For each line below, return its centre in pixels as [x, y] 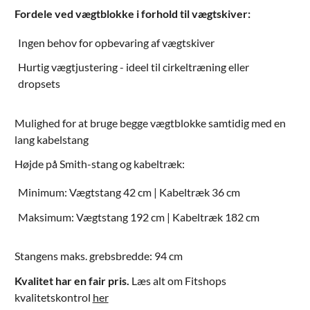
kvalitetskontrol [53, 297]
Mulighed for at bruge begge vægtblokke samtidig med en [150, 122]
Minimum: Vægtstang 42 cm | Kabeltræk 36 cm [129, 192]
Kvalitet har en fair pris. [72, 280]
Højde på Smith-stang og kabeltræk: [99, 163]
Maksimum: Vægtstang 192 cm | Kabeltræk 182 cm [139, 217]
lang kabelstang [51, 139]
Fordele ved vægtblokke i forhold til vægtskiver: [132, 14]
